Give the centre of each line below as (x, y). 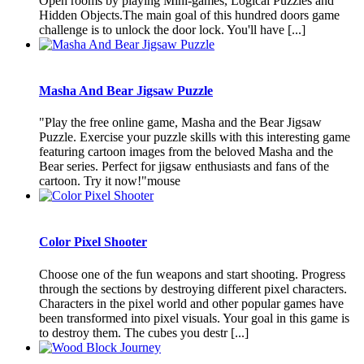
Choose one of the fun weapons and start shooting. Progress (192, 274)
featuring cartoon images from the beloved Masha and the (186, 152)
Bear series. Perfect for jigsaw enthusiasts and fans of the (184, 167)
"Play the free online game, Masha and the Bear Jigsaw (180, 123)
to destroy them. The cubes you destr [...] (144, 332)
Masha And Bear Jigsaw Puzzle (126, 90)
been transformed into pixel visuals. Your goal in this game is (194, 318)
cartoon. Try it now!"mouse (110, 181)
